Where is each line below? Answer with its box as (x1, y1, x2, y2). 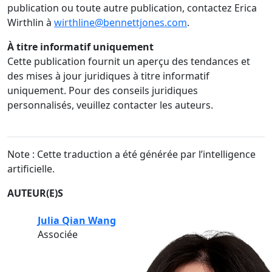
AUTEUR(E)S (7, 186, 63, 200)
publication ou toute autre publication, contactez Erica (7, 1, 257, 15)
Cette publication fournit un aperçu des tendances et (7, 55, 250, 69)
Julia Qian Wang (38, 214, 116, 228)
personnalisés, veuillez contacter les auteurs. (7, 98, 213, 112)
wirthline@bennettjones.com (54, 16, 187, 30)
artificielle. (7, 162, 55, 176)
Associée (38, 228, 78, 242)
